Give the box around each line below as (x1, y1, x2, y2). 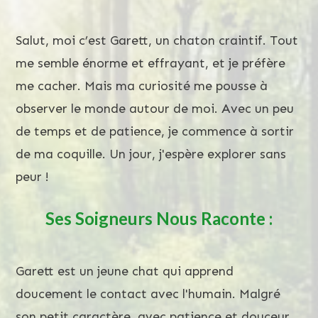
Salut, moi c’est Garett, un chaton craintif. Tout (16, 32, 298, 48)
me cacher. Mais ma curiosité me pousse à (16, 77, 268, 94)
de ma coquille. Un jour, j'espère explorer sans (16, 146, 286, 162)
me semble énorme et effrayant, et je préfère (16, 55, 285, 71)
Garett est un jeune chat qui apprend (16, 263, 234, 279)
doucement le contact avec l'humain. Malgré (16, 285, 280, 302)
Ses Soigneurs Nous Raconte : (45, 207, 273, 229)
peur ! (16, 168, 49, 185)
